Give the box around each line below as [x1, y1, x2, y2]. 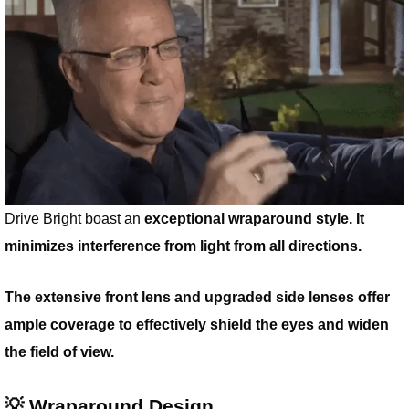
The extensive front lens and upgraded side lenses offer [5, 288, 390, 305]
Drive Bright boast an [5, 209, 144, 226]
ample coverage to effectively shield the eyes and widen [5, 315, 389, 332]
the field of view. [5, 342, 114, 360]
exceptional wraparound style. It [144, 209, 364, 226]
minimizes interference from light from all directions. [5, 236, 362, 254]
